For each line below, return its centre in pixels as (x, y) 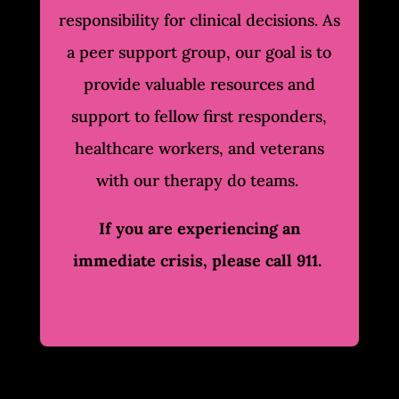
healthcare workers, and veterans (199, 149)
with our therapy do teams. (199, 181)
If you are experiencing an (199, 229)
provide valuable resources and (199, 85)
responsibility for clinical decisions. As (199, 20)
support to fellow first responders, (199, 117)
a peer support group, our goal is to (199, 53)
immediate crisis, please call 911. (199, 261)
